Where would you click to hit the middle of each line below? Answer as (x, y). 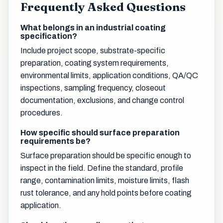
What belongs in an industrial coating (93, 27)
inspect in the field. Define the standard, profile (102, 168)
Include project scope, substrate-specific (93, 50)
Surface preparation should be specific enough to (106, 155)
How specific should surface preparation (100, 132)
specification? (49, 36)
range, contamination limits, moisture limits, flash (105, 180)
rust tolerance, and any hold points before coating (106, 193)
